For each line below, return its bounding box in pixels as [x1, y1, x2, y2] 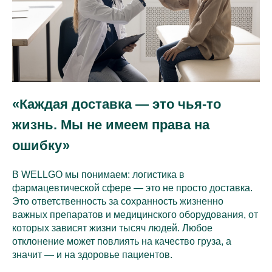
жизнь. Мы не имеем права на [12, 117, 209, 133]
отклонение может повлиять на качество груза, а [12, 236, 231, 247]
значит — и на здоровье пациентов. [12, 250, 172, 260]
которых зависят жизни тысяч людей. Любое [12, 223, 212, 234]
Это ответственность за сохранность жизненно [12, 196, 223, 207]
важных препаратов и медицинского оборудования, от [12, 209, 258, 220]
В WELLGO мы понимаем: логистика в [12, 169, 185, 180]
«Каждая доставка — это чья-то [12, 97, 221, 112]
